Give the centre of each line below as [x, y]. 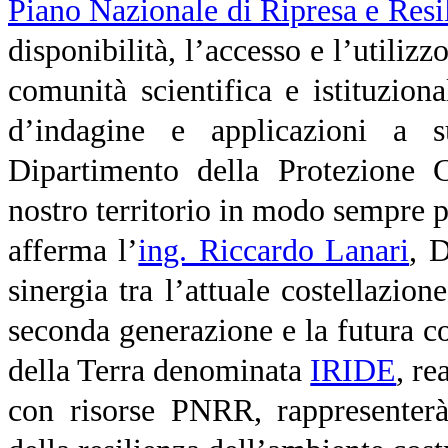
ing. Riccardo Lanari [274, 250]
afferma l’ [73, 250]
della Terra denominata [159, 370]
